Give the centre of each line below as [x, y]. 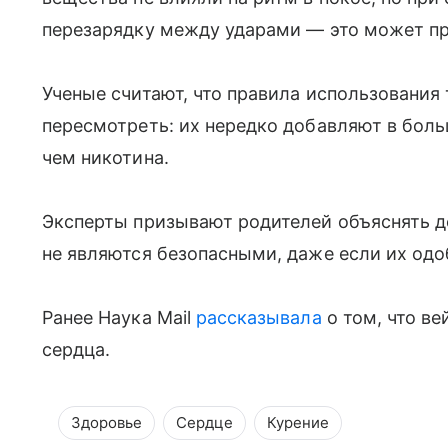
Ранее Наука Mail [119, 317]
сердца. [76, 349]
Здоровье [106, 422]
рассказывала [258, 317]
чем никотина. [105, 157]
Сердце [204, 422]
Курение [298, 422]
